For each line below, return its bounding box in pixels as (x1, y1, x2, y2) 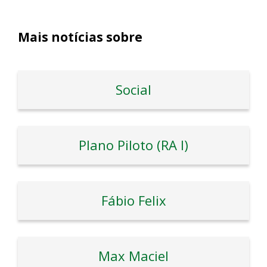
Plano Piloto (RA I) (79, 136, 188, 154)
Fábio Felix (101, 191, 166, 210)
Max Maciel (98, 247, 169, 265)
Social (116, 80, 151, 99)
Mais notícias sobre (18, 29, 142, 46)
